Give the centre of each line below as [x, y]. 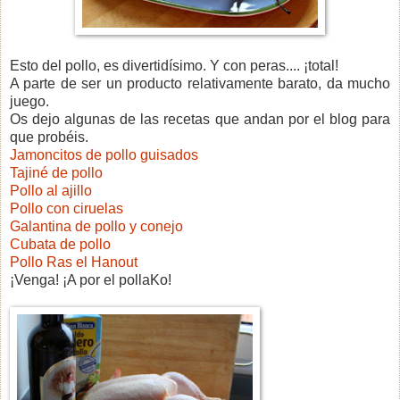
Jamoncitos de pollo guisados [104, 154]
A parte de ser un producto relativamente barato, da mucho [200, 83]
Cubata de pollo [60, 244]
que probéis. [49, 137]
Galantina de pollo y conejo [96, 226]
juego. [29, 101]
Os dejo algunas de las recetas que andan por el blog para [200, 119]
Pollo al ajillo [51, 190]
